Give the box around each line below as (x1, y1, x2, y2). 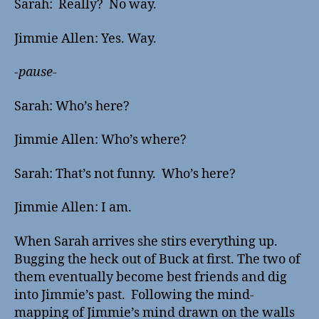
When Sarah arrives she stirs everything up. (14, 233, 278, 250)
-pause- (14, 64, 57, 81)
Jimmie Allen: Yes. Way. (14, 30, 157, 47)
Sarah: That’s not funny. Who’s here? (14, 165, 236, 182)
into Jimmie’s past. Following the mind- (14, 286, 254, 303)
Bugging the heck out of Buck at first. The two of (14, 251, 300, 268)
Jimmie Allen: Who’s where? (14, 132, 187, 149)
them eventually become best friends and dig (14, 268, 287, 286)
